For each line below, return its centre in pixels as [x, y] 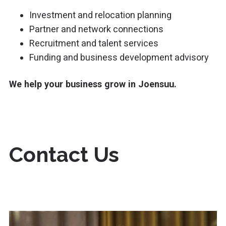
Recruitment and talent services [94, 43]
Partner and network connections [97, 29]
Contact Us [64, 154]
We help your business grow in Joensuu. [93, 84]
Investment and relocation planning [101, 15]
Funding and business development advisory [119, 57]
